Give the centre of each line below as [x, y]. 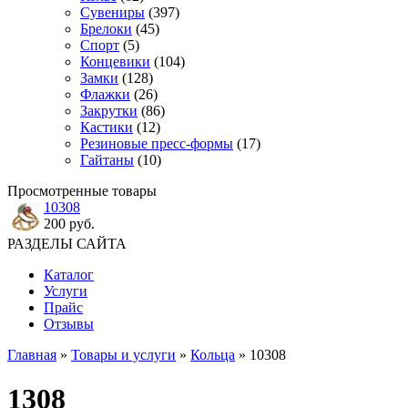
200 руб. [69, 224]
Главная [32, 355]
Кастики [107, 127]
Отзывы [69, 324]
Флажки [105, 94]
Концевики [115, 61]
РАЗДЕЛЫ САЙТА [67, 244]
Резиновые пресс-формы [157, 143]
